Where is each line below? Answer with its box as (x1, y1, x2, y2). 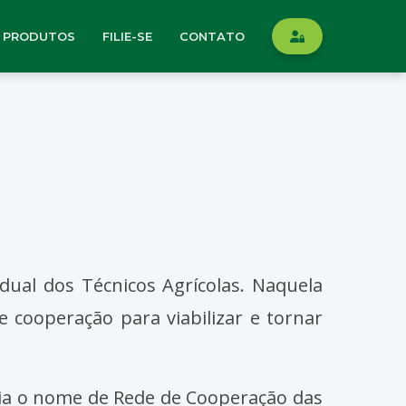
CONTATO (179, 28, 245, 43)
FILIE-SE (102, 28, 152, 43)
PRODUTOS (3, 28, 75, 43)
